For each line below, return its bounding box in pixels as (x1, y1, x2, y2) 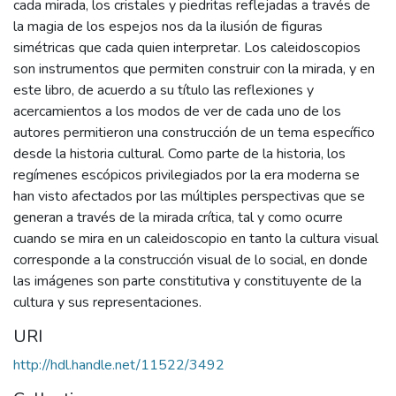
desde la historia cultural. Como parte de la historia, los (13, 143, 346, 164)
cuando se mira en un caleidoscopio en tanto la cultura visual (13, 228, 378, 248)
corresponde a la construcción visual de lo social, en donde (13, 249, 368, 270)
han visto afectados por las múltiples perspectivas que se (13, 186, 365, 206)
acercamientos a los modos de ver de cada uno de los (13, 101, 341, 121)
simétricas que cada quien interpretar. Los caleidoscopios (13, 37, 361, 57)
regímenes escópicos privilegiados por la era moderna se (13, 164, 360, 185)
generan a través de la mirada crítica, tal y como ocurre (13, 207, 343, 227)
